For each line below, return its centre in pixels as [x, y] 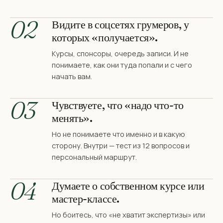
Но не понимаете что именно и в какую [118, 134]
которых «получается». [105, 38]
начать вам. [72, 77]
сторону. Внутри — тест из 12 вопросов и [121, 146]
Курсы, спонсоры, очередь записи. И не [120, 54]
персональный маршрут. [94, 157]
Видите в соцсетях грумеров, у [120, 25]
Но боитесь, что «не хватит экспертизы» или [128, 215]
